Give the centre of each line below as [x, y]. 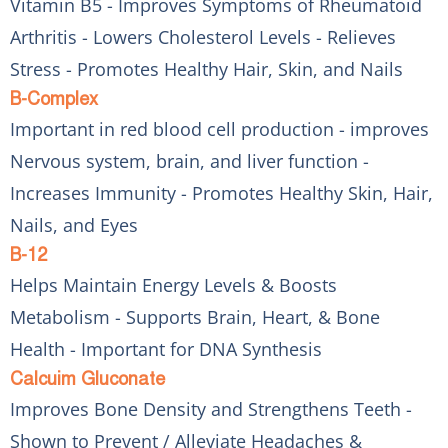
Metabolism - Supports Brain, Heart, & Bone [195, 316]
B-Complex [54, 98]
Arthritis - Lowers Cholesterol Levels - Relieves [203, 36]
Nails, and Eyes [74, 224]
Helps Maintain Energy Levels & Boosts [173, 284]
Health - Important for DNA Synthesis [166, 348]
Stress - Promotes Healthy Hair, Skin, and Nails [206, 68]
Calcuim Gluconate [87, 378]
